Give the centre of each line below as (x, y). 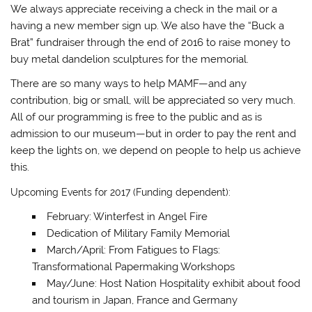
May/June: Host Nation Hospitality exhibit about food (173, 283)
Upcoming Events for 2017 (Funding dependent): (121, 192)
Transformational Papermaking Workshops (133, 266)
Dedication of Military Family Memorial (138, 233)
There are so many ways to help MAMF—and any (129, 84)
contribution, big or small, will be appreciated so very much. (153, 101)
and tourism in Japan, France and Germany (134, 300)
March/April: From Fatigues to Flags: (133, 250)
